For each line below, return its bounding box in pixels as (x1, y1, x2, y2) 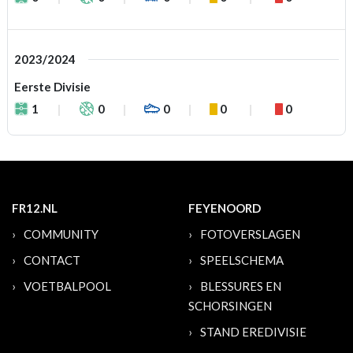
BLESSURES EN (200, 279, 281, 293)
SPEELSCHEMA (200, 253, 284, 267)
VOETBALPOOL (24, 279, 111, 293)
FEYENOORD (188, 201, 261, 215)
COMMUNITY (24, 227, 98, 241)
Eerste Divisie (14, 80, 91, 94)
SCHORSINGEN (188, 299, 272, 313)
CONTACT (24, 253, 80, 267)
